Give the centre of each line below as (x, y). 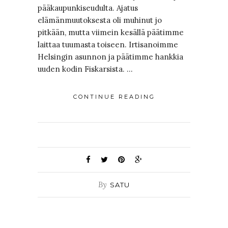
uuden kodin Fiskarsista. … (85, 69)
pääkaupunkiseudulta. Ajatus (88, 8)
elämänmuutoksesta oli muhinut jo (100, 20)
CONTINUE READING (114, 97)
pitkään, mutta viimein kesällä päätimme (111, 33)
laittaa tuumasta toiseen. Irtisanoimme (108, 45)
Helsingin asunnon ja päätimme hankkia (110, 57)
